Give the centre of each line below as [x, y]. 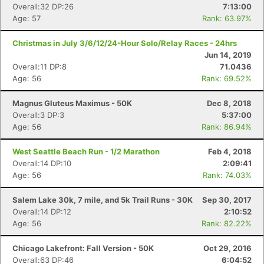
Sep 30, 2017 [227, 200]
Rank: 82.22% [227, 223]
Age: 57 [27, 18]
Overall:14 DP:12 [42, 212]
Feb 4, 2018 [230, 151]
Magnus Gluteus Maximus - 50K [72, 103]
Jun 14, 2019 [228, 55]
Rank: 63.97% [227, 18]
